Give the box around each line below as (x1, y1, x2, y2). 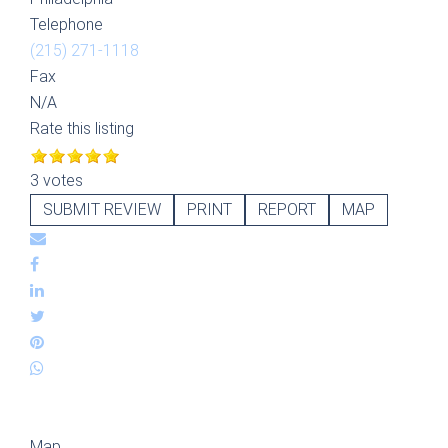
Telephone (30, 15, 103, 34)
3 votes (30, 171, 83, 190)
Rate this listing (30, 119, 134, 138)
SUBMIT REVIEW (43, 200, 161, 219)
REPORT (258, 200, 316, 219)
